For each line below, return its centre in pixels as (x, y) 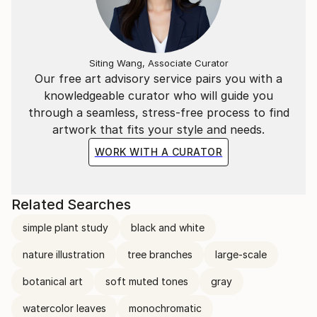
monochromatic (165, 308)
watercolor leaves (64, 308)
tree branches (160, 254)
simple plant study (65, 227)
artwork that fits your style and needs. (158, 129)
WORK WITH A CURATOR (158, 152)
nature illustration (64, 254)
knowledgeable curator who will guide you (158, 96)
